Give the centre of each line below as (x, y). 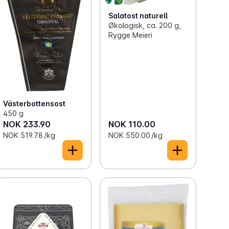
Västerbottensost (35, 103)
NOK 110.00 (132, 124)
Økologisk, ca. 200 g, (144, 25)
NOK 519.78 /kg (29, 135)
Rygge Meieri (130, 35)
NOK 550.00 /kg (135, 135)
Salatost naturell (138, 15)
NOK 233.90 (27, 124)
